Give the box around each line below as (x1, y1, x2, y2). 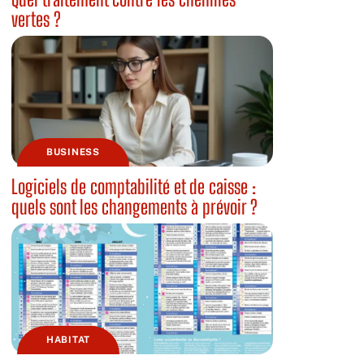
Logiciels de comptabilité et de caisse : (11, 175, 256, 198)
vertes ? (11, 7, 61, 31)
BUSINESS (46, 146, 100, 158)
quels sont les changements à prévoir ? (11, 195, 258, 219)
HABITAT (46, 334, 90, 345)
